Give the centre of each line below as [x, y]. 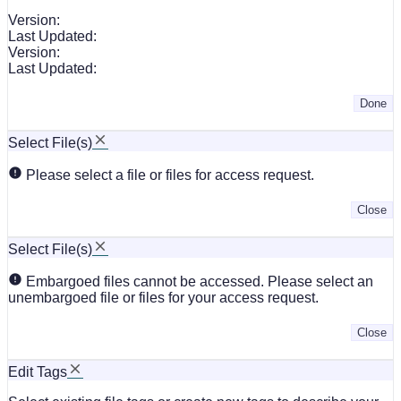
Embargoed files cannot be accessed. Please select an [198, 281]
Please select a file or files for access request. [168, 175]
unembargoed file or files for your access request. [163, 297]
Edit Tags [38, 371]
